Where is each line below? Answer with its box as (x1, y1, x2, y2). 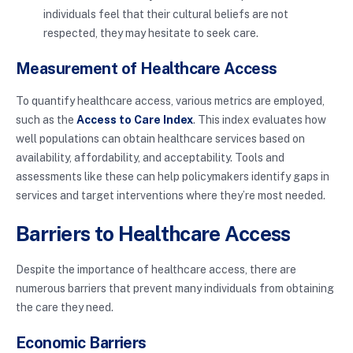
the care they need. (16, 301, 113, 314)
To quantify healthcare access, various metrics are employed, (16, 95, 325, 108)
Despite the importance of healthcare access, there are (16, 263, 296, 277)
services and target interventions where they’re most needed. (16, 189, 325, 203)
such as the (16, 113, 76, 127)
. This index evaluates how (193, 113, 326, 127)
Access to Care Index (76, 113, 193, 127)
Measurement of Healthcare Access (16, 59, 277, 79)
